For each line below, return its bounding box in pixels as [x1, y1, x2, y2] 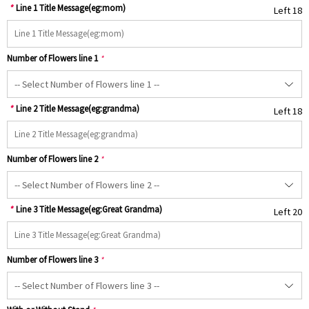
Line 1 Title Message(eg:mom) [16, 3, 126, 14]
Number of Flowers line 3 [7, 255, 98, 266]
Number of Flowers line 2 [7, 154, 98, 165]
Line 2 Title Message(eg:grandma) [16, 103, 139, 114]
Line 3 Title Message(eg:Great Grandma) [16, 204, 162, 215]
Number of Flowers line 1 [7, 53, 98, 64]
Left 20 [274, 206, 302, 219]
